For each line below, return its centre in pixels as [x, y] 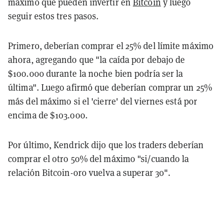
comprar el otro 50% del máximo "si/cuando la [99, 159]
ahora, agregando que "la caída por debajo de [97, 59]
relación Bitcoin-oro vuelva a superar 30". [89, 172]
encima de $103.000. [48, 115]
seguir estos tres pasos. [54, 16]
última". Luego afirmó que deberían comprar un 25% [110, 87]
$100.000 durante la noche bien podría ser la [96, 73]
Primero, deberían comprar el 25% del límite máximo [111, 46]
